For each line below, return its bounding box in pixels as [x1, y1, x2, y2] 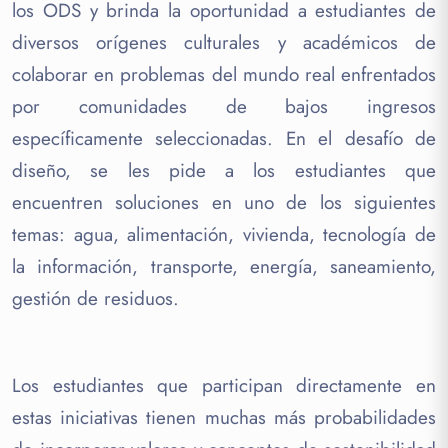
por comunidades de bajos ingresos [12, 92, 436, 120]
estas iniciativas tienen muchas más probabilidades [12, 403, 436, 431]
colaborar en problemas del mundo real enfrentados [12, 60, 436, 88]
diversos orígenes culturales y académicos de [12, 28, 436, 56]
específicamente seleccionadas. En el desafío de [12, 124, 436, 152]
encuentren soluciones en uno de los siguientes [12, 188, 436, 216]
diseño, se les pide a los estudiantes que [12, 156, 436, 184]
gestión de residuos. [12, 284, 179, 312]
